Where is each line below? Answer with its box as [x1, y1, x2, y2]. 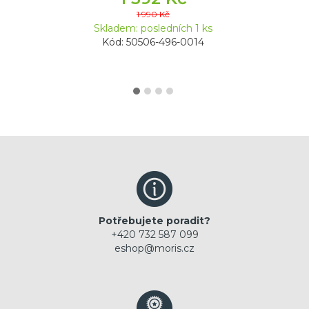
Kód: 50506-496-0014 [102, 36, 204, 49]
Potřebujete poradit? [99, 215, 210, 228]
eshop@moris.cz [114, 242, 195, 255]
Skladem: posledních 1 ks [94, 22, 212, 35]
